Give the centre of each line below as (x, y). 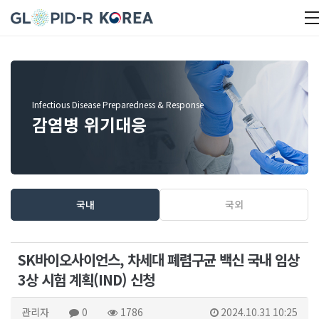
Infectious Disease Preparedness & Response (118, 104)
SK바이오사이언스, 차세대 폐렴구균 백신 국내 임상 (158, 260)
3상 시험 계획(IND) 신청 (86, 279)
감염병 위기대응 (89, 124)
